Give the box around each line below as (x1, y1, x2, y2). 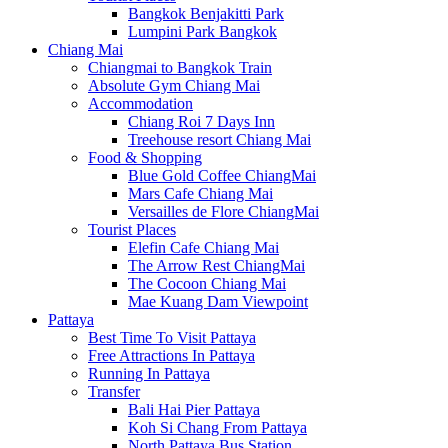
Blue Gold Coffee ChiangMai (128, 167, 316, 184)
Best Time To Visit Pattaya (88, 329, 256, 346)
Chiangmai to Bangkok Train (88, 59, 272, 76)
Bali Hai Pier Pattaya (128, 401, 260, 418)
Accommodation (88, 95, 193, 112)
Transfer (88, 383, 140, 400)
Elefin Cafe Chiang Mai (128, 239, 279, 256)
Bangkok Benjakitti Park (128, 5, 284, 22)
